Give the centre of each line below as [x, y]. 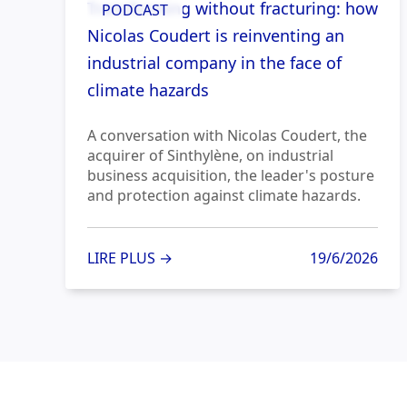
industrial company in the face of [214, 63]
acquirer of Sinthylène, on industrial [210, 156]
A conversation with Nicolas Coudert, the [227, 136]
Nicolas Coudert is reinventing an [216, 36]
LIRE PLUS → [130, 258]
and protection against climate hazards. [224, 196]
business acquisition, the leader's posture [231, 176]
